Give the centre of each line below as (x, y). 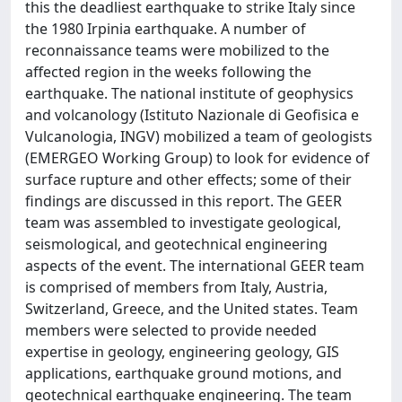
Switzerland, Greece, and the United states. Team (192, 309)
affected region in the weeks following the (168, 72)
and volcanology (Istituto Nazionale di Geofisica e (192, 115)
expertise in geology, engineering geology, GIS (182, 352)
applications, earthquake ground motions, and (184, 373)
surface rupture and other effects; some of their (188, 179)
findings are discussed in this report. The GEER (184, 201)
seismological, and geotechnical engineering (176, 244)
